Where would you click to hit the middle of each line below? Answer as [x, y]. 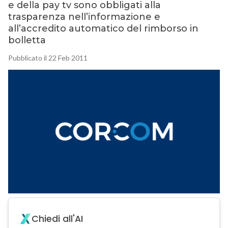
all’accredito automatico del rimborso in [103, 29]
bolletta [27, 40]
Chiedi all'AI [57, 219]
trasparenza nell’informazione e [84, 17]
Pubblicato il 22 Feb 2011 [48, 58]
